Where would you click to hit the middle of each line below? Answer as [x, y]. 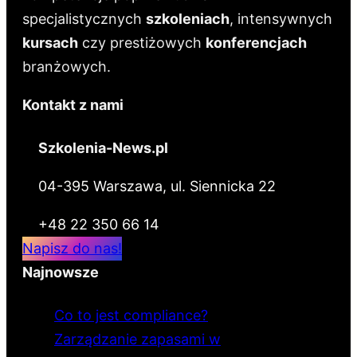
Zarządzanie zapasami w [137, 339]
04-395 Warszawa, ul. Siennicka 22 [157, 186]
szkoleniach [188, 18]
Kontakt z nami [73, 104]
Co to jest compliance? [131, 315]
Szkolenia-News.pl [103, 147]
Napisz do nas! [72, 248]
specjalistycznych [84, 18]
